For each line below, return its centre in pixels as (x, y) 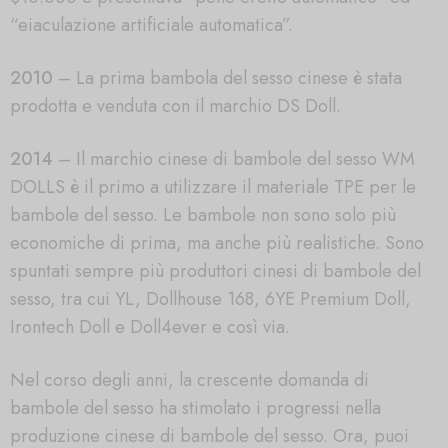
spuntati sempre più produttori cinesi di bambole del (215, 270)
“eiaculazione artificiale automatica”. (151, 25)
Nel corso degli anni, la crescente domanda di (189, 379)
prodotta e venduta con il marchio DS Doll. (175, 105)
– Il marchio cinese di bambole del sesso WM (234, 158)
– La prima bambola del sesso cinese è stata (227, 77)
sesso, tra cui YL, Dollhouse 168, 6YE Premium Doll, (210, 298)
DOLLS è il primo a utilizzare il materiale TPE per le (213, 186)
